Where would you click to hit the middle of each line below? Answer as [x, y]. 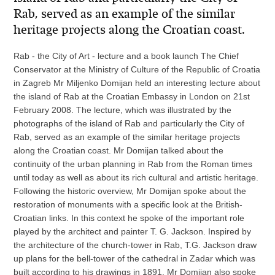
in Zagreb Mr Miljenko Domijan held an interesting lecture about [137, 83]
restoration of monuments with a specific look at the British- [128, 204]
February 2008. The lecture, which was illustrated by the [123, 110]
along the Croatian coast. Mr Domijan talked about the [119, 150]
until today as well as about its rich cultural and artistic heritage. [136, 177]
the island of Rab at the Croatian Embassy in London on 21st [132, 96]
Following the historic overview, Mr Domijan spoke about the [130, 191]
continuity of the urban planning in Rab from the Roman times [133, 164]
